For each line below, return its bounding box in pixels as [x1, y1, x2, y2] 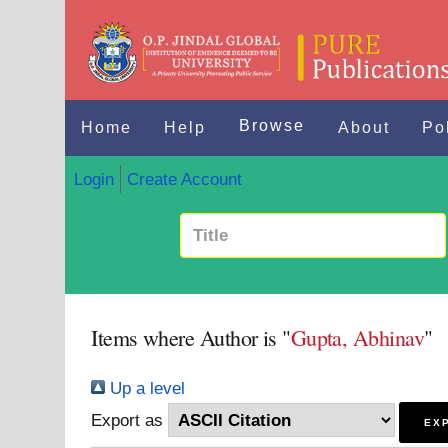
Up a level [105, 378, 186, 398]
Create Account [126, 168, 242, 189]
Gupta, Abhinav [290, 323, 424, 352]
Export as [91, 410, 164, 430]
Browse [239, 117, 306, 134]
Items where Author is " [91, 323, 291, 352]
